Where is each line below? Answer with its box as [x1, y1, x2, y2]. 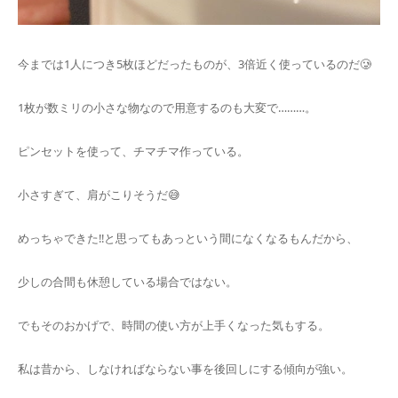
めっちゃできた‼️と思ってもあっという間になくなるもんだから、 [18, 229, 358, 246]
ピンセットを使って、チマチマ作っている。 [18, 142, 249, 159]
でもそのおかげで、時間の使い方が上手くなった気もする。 [18, 316, 330, 333]
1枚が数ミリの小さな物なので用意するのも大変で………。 [18, 99, 316, 115]
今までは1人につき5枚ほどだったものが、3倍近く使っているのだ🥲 [18, 55, 371, 72]
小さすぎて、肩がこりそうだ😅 [18, 186, 180, 203]
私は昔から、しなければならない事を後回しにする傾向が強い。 [18, 360, 353, 377]
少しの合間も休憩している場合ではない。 [18, 273, 237, 290]
